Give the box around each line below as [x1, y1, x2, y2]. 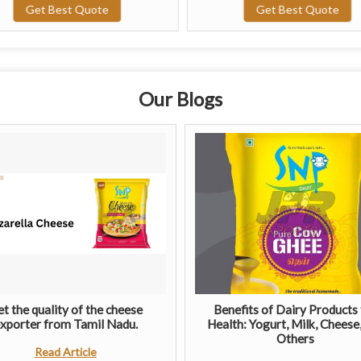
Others [276, 330, 315, 346]
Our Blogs [139, 86, 222, 110]
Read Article [34, 344, 97, 359]
